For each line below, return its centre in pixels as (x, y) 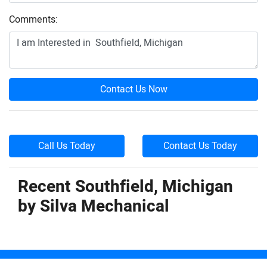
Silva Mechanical (105, 207)
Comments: (33, 20)
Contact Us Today (200, 146)
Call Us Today (67, 146)
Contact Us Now (133, 89)
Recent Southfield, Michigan (125, 187)
